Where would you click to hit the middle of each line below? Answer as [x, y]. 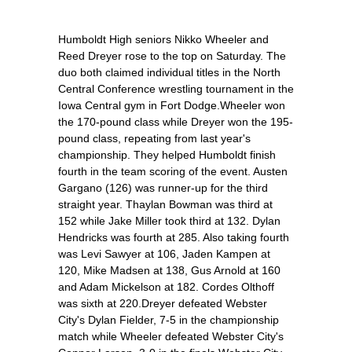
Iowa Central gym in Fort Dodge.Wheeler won [172, 105]
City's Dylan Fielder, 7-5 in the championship [169, 320]
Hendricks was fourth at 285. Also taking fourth [174, 237]
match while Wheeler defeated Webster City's [171, 336]
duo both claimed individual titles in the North [169, 72]
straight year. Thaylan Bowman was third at [165, 204]
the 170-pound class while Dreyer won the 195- [176, 122]
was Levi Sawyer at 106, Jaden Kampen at [164, 254]
